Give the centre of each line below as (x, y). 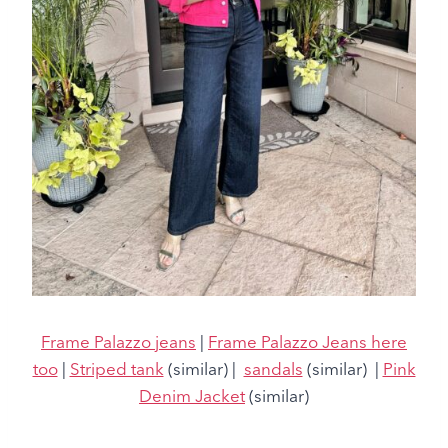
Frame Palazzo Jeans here (307, 341)
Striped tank (116, 368)
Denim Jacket (192, 395)
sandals (273, 368)
